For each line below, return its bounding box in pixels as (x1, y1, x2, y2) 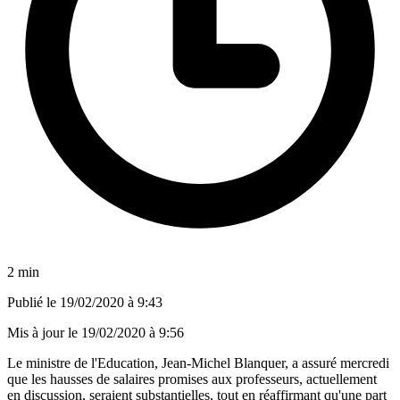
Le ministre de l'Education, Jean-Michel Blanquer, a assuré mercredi (7, 354, 389, 371)
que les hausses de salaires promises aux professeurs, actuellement (7, 371, 377, 387)
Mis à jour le (7, 324, 81, 340)
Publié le (7, 294, 60, 310)
